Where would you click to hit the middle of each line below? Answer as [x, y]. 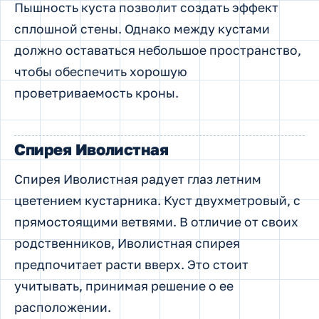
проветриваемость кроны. [96, 93]
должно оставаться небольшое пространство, [158, 50]
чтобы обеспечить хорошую [101, 71]
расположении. [63, 307]
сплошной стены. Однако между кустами [142, 28]
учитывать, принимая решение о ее [124, 286]
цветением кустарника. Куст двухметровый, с [157, 200]
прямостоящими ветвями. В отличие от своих [156, 221]
